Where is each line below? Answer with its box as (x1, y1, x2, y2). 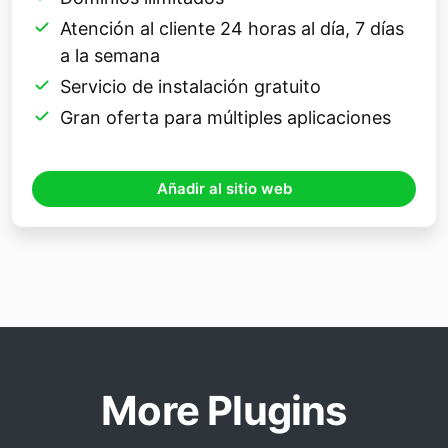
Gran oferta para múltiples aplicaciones (60, 107, 391, 129)
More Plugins (101, 386, 347, 436)
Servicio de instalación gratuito (60, 76, 321, 98)
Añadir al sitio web (156, 179, 292, 199)
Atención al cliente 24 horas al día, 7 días (60, 18, 404, 40)
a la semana (60, 45, 160, 67)
